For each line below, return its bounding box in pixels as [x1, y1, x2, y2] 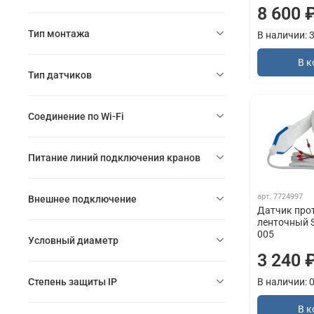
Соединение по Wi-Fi [28, 110, 124, 122]
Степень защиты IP [28, 275, 117, 287]
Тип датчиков [28, 69, 92, 81]
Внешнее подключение [28, 193, 137, 205]
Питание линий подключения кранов [28, 151, 200, 163]
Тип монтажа [28, 27, 90, 39]
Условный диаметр [28, 234, 118, 246]
